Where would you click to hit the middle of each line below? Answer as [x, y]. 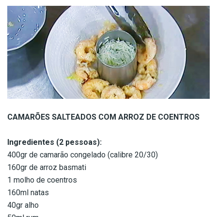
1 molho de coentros [42, 180]
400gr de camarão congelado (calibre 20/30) [83, 155]
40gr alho [23, 205]
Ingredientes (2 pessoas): [54, 142]
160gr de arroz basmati [47, 167]
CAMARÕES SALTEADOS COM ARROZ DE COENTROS [103, 117]
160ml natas [28, 192]
